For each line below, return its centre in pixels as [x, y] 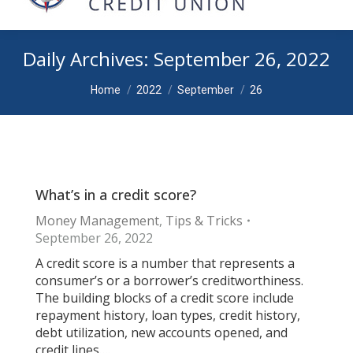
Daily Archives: [88, 59]
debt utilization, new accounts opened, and [162, 333]
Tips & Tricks [204, 221]
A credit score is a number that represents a [165, 263]
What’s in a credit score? [116, 195]
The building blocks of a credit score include [165, 298]
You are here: [130, 81]
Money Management [97, 221]
